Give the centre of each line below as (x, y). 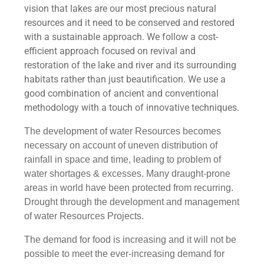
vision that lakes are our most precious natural (120, 8)
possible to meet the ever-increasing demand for (124, 253)
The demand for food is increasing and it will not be (130, 239)
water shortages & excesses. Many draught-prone (127, 173)
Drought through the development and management (132, 202)
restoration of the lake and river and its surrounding (130, 65)
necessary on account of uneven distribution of (121, 145)
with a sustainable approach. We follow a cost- (121, 37)
